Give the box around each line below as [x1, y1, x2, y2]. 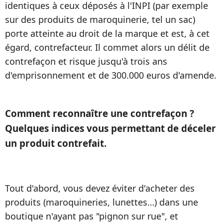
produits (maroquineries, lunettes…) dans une [5, 196, 198, 208]
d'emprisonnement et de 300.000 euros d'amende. [5, 69, 217, 81]
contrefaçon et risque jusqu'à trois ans [5, 55, 167, 67]
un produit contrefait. [5, 137, 107, 150]
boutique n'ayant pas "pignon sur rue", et [5, 210, 178, 222]
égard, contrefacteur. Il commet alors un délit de [5, 41, 210, 53]
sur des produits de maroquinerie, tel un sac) [5, 13, 195, 25]
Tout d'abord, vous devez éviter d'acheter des [5, 182, 195, 194]
